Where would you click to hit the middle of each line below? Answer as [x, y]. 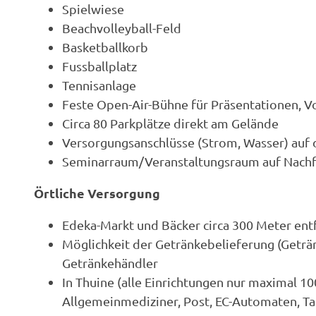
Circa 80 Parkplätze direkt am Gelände [170, 123]
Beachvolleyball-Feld [122, 28]
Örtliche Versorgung [97, 193]
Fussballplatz [99, 66]
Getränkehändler [110, 262]
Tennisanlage [99, 85]
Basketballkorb [105, 47]
